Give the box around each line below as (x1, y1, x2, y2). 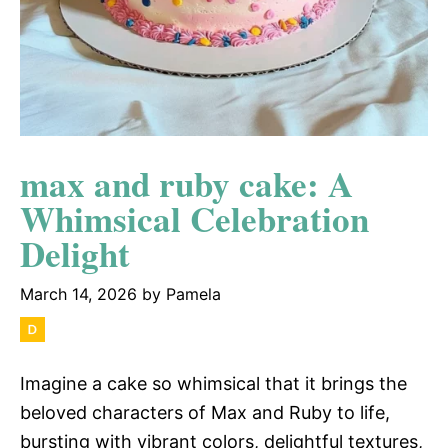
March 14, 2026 (20, 283, 137, 304)
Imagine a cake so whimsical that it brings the (20, 372, 407, 394)
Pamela (166, 283, 221, 304)
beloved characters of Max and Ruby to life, (20, 401, 390, 423)
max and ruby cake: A (20, 157, 353, 209)
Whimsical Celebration (20, 192, 369, 244)
